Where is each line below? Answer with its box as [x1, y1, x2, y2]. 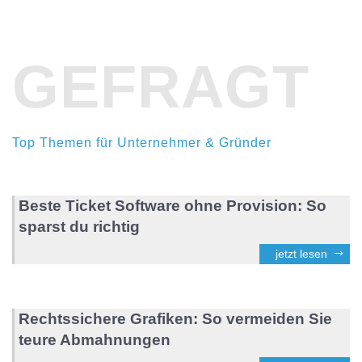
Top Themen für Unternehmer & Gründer [12, 135, 271, 149]
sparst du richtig [19, 217, 140, 235]
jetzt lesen [276, 246, 327, 260]
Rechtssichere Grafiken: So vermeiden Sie [19, 309, 332, 327]
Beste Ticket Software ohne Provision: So [19, 196, 326, 214]
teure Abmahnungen [19, 330, 170, 348]
